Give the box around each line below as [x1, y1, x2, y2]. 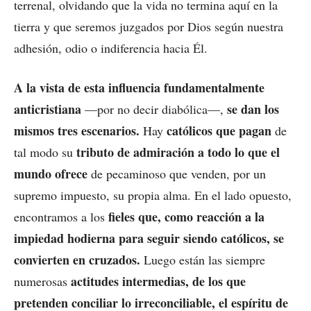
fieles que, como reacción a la [108, 207, 264, 226]
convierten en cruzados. [14, 250, 140, 269]
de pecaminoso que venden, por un [87, 165, 266, 182]
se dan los [227, 99, 279, 118]
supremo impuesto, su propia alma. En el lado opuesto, [14, 186, 292, 203]
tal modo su [14, 143, 76, 160]
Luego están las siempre [140, 251, 265, 268]
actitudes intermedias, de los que [71, 271, 246, 290]
